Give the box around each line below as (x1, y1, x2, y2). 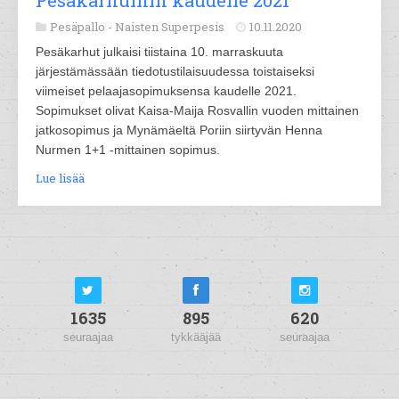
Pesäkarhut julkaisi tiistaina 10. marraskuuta (36, 45, 283, 59)
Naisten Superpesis (115, 19, 224, 35)
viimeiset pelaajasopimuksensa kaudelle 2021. (36, 84, 297, 98)
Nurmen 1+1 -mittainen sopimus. (36, 142, 220, 157)
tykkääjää (171, 330, 222, 344)
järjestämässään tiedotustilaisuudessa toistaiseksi (36, 64, 314, 78)
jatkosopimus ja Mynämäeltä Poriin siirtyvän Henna (36, 123, 322, 137)
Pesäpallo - (50, 19, 115, 35)
